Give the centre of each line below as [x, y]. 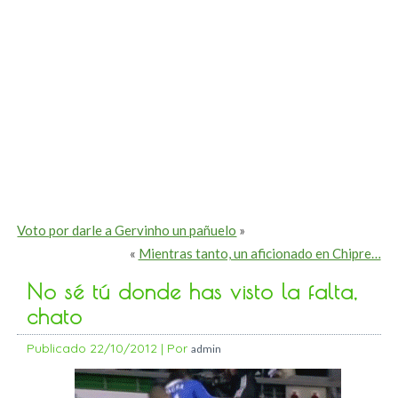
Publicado [57, 349]
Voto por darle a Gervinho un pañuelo [127, 231]
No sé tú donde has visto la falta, [192, 292]
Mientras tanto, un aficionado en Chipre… [259, 254]
